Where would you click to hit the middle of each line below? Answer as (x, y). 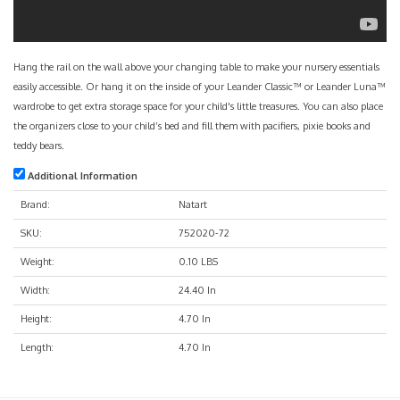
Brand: (35, 204)
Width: (35, 290)
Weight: (37, 261)
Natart (193, 204)
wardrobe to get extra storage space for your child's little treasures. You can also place (198, 106)
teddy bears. (40, 145)
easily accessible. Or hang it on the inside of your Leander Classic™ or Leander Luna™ (200, 86)
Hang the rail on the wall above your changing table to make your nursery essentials (196, 67)
